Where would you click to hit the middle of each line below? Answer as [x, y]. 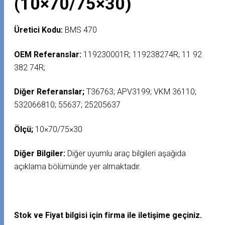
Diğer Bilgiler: [41, 154]
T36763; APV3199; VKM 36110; [141, 92]
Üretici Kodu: [39, 30]
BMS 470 [80, 30]
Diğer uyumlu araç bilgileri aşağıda [127, 154]
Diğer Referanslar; [49, 92]
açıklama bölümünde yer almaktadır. [78, 167]
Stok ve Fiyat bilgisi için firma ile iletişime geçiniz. [108, 215]
